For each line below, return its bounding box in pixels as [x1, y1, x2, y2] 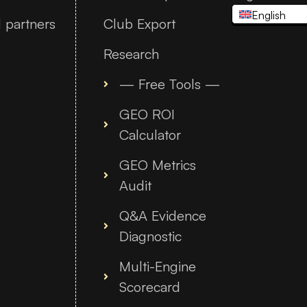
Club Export [103, 14, 175, 32]
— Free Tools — [119, 75, 220, 93]
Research [103, 45, 159, 62]
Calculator [119, 125, 181, 143]
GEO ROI [119, 105, 175, 123]
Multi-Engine [119, 257, 196, 275]
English [251, 8, 286, 22]
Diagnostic [119, 227, 182, 245]
